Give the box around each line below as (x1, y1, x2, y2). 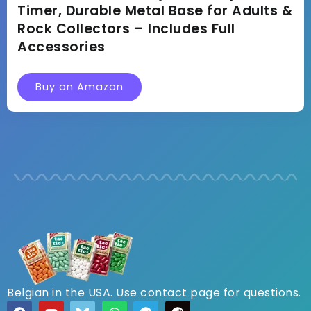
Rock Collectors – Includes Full (17, 19, 235, 38)
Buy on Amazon (35, 79, 124, 94)
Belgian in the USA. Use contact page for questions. (7, 284, 301, 301)
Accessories (17, 37, 106, 56)
